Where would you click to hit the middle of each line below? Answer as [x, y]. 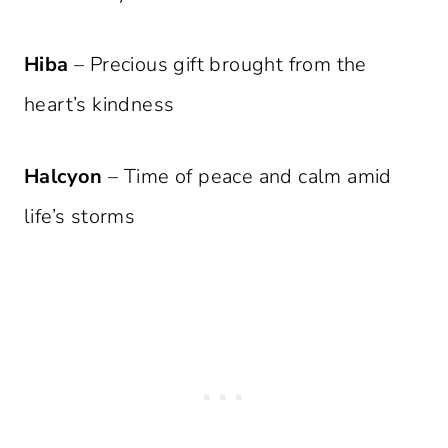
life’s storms [80, 217]
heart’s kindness [99, 105]
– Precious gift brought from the [217, 65]
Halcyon [63, 177]
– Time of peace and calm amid [247, 177]
